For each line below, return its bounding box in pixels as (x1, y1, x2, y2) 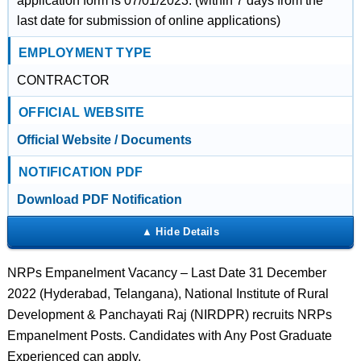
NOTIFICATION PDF (18, 165, 143, 179)
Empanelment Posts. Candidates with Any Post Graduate (6, 329, 332, 342)
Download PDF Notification (16, 193, 182, 206)
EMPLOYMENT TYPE (18, 46, 152, 60)
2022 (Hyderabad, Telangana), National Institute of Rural (6, 287, 329, 301)
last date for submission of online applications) (16, 14, 280, 27)
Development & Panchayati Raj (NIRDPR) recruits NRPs (6, 308, 332, 322)
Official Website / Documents (16, 133, 192, 147)
